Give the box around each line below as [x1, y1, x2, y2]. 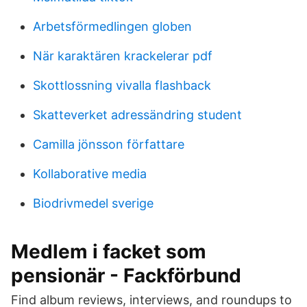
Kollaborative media [33, 167, 147, 181]
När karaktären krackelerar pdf [33, 49, 212, 63]
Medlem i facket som [11, 240, 206, 263]
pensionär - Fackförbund [11, 264, 241, 287]
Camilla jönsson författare [33, 137, 184, 151]
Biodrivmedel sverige [33, 196, 153, 210]
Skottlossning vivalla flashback [33, 78, 211, 93]
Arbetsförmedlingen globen [33, 19, 192, 34]
